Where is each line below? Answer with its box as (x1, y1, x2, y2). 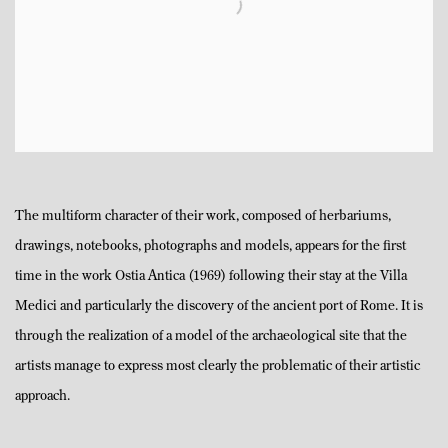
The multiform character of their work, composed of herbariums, (15, 210, 391, 224)
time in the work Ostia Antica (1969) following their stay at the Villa (15, 270, 407, 284)
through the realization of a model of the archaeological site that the (15, 330, 407, 344)
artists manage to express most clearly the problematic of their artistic (15, 360, 420, 374)
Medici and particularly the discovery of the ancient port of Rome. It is (15, 300, 423, 314)
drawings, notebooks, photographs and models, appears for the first (15, 240, 406, 254)
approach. (15, 390, 70, 404)
